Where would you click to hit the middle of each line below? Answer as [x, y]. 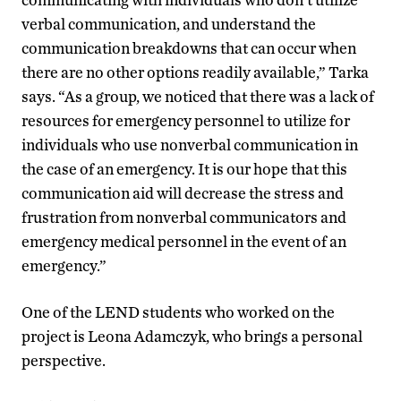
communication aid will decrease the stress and [183, 192]
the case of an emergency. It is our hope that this [184, 168]
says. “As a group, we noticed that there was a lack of [198, 96]
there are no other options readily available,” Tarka [195, 72]
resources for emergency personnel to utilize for [186, 120]
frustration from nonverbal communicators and [184, 217]
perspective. [64, 360]
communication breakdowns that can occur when [189, 47]
